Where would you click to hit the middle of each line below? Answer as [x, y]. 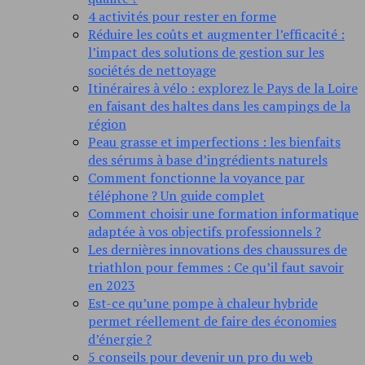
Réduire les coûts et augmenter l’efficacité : [216, 35]
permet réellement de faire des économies [212, 321]
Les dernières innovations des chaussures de [218, 250]
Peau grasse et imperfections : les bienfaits [214, 142]
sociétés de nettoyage [152, 70]
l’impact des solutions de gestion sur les [206, 53]
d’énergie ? [120, 339]
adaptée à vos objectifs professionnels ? [204, 232]
